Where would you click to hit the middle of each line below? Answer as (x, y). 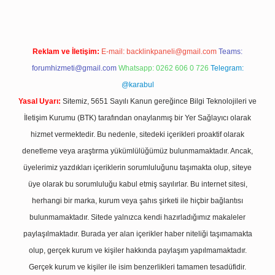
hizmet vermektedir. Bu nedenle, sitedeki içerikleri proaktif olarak (137, 134)
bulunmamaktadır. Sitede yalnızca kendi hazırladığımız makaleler (137, 217)
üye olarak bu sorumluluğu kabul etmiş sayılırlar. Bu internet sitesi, (137, 184)
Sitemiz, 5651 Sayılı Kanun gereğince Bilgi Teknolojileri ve (159, 101)
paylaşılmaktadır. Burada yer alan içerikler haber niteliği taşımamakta (137, 234)
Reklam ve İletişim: (66, 52)
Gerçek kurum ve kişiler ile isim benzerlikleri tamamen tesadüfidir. (137, 267)
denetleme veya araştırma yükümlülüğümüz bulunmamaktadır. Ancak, (137, 151)
